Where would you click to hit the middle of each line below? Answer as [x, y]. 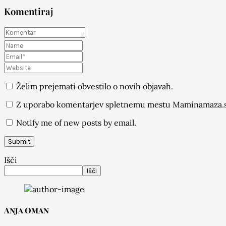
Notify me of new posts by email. [76, 122]
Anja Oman [26, 210]
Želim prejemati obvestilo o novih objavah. [94, 86]
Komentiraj [29, 12]
